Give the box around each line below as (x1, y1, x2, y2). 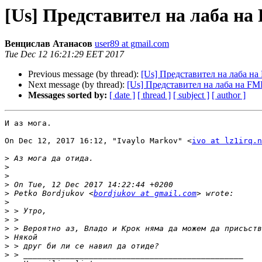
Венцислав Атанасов (5, 39, 92, 49)
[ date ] (109, 90, 135, 101)
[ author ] (212, 90, 246, 101)
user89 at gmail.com (95, 39, 169, 49)
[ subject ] (173, 90, 209, 101)
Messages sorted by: (28, 90, 107, 101)
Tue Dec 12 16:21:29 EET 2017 (5, 49, 124, 60)
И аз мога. (5, 119, 51, 128)
